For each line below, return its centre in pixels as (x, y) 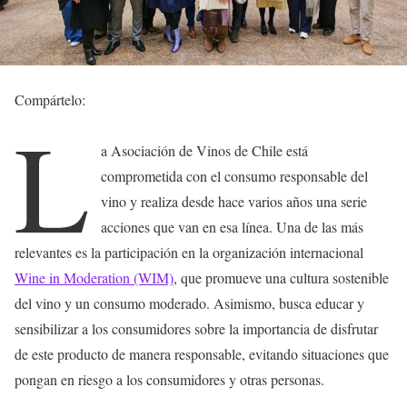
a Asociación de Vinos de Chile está (205, 150)
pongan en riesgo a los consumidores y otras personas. (169, 379)
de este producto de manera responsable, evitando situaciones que (202, 353)
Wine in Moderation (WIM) (94, 277)
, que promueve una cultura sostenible (281, 277)
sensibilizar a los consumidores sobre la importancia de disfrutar (196, 328)
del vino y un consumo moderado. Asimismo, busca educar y (189, 303)
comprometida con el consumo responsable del (235, 175)
